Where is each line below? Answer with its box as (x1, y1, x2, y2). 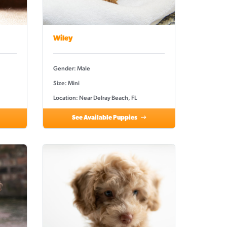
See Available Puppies (71, 115, 138, 121)
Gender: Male (53, 64, 90, 72)
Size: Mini (53, 79, 80, 87)
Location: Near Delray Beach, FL (53, 94, 137, 101)
